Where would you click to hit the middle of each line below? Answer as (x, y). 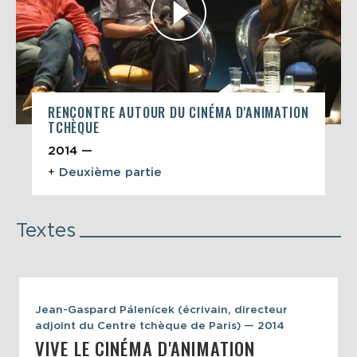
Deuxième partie (110, 172)
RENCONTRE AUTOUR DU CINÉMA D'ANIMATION (178, 112)
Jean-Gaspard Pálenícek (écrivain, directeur (161, 309)
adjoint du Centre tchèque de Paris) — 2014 (160, 325)
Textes (46, 229)
